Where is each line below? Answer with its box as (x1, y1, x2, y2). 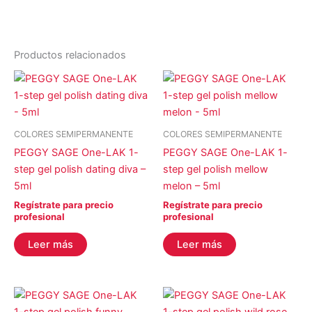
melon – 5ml (163, 179, 220, 192)
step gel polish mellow (163, 162, 268, 175)
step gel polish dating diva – (14, 162, 146, 175)
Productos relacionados (14, 48, 126, 61)
